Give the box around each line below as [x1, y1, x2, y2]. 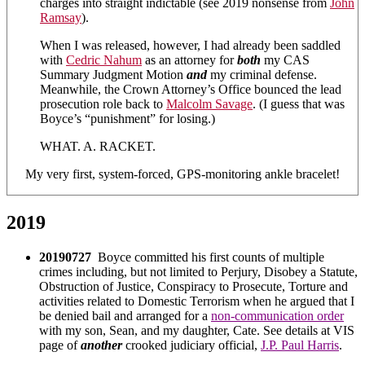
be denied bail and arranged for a [39, 308, 211, 323]
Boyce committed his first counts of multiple [91, 249, 324, 264]
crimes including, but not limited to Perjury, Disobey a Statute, [39, 264, 358, 279]
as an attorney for [142, 53, 237, 68]
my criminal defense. [207, 68, 317, 82]
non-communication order [211, 308, 344, 323]
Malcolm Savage [166, 97, 253, 112]
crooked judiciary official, [122, 337, 261, 352]
